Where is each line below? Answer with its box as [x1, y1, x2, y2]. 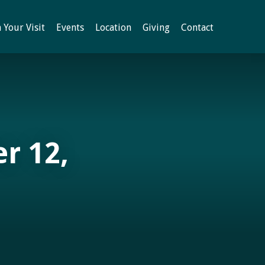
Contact [181, 22, 214, 33]
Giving [143, 22, 170, 33]
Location [95, 22, 131, 33]
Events [56, 22, 84, 33]
